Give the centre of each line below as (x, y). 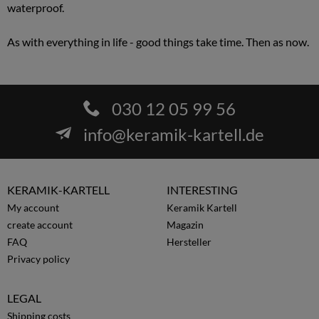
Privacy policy (38, 259)
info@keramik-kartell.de (174, 134)
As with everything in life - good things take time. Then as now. (158, 42)
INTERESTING (202, 190)
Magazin (185, 225)
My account (33, 208)
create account (40, 225)
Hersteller (189, 242)
